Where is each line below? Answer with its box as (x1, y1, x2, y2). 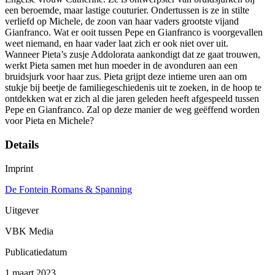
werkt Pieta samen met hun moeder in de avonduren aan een (5, 60, 238, 71)
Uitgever (5, 204, 39, 215)
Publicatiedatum (5, 246, 67, 257)
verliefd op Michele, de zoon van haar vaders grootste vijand (5, 16, 239, 27)
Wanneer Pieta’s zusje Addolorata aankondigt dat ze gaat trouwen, (5, 49, 260, 60)
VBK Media (5, 225, 53, 236)
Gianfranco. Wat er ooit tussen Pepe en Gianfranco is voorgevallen (5, 27, 263, 38)
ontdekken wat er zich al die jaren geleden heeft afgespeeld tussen (5, 93, 259, 104)
